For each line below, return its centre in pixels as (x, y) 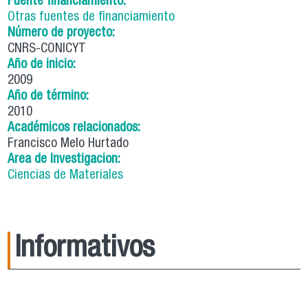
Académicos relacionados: (76, 129)
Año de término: (50, 97)
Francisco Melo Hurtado (68, 144)
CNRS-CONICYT (47, 49)
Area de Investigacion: (66, 160)
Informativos (85, 250)
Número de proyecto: (63, 34)
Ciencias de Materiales (66, 176)
